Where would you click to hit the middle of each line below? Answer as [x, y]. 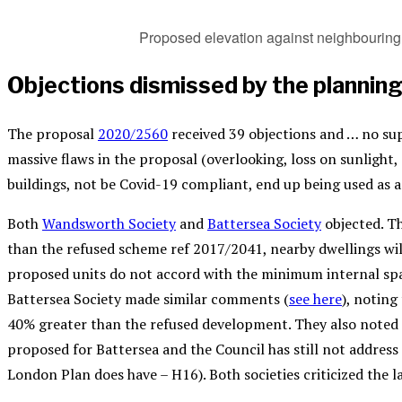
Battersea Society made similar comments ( [148, 298]
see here [315, 298]
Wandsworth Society [109, 223]
